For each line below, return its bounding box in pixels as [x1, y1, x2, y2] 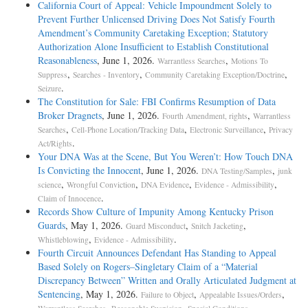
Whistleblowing [38, 234, 89, 245]
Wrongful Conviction [67, 179, 135, 190]
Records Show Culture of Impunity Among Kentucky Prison [38, 204, 274, 218]
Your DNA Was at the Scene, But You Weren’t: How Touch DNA [38, 149, 293, 163]
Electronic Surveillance [190, 124, 263, 135]
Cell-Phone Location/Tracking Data [71, 124, 184, 135]
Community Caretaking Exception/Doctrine [145, 69, 285, 80]
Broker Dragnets [38, 108, 102, 122]
